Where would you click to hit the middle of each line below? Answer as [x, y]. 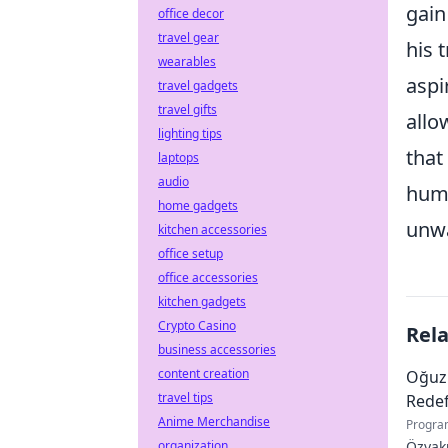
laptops [178, 157]
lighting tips [190, 133]
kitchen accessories [212, 229]
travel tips [185, 397]
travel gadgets [198, 85]
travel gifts [187, 109]
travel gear [188, 37]
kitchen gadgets [202, 301]
